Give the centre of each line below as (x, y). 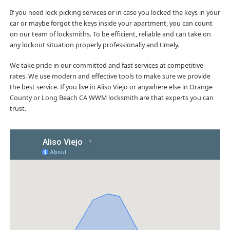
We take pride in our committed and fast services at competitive (106, 65)
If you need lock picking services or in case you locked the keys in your (115, 12)
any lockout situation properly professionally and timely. (94, 45)
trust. (18, 108)
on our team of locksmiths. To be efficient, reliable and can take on (110, 34)
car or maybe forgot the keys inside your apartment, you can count (111, 23)
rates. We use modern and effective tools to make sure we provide (110, 76)
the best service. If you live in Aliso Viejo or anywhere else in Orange (111, 87)
